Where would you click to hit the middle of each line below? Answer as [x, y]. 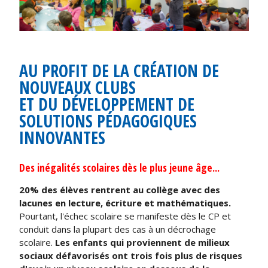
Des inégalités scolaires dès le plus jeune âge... [120, 167]
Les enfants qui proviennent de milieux [143, 243]
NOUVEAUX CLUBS [78, 87]
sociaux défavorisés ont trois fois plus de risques [131, 256]
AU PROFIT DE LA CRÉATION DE [119, 70]
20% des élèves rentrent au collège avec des [120, 190]
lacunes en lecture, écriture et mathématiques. [125, 203]
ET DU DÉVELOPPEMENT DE [107, 104]
